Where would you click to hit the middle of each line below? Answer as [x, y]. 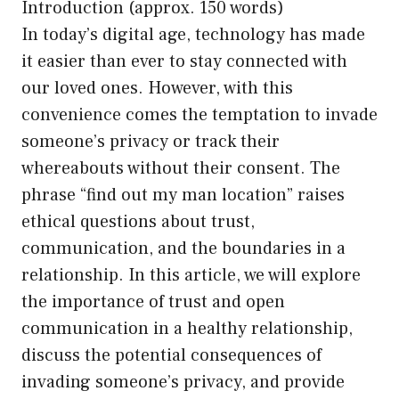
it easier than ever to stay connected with [184, 61]
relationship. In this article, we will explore [191, 275]
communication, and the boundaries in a [183, 248]
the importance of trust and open [153, 301]
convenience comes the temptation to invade [199, 114]
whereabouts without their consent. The [181, 168]
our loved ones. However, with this [157, 88]
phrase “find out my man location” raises [183, 195]
